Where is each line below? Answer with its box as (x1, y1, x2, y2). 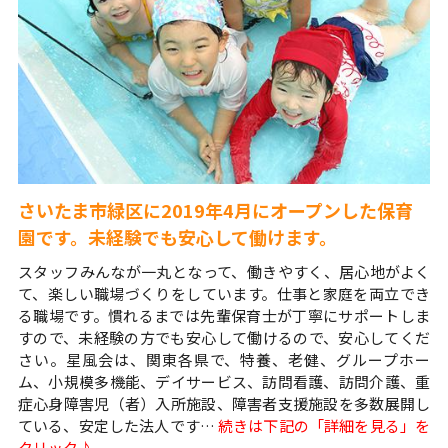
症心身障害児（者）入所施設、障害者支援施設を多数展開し (17, 393, 431, 415)
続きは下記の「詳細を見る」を (218, 415, 431, 437)
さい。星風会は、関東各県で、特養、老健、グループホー (17, 349, 431, 371)
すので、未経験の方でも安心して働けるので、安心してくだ (17, 327, 431, 349)
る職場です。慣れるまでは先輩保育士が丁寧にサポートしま (17, 305, 431, 327)
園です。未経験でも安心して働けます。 (17, 224, 337, 251)
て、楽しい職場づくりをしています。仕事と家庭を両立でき (17, 283, 431, 305)
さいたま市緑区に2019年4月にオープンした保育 (17, 197, 413, 224)
